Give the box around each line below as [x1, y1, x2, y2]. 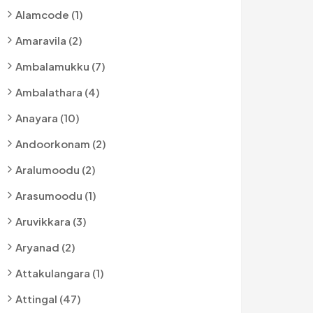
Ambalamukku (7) [15, 59, 105, 73]
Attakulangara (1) [15, 266, 104, 279]
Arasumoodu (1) [15, 189, 96, 202]
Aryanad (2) [15, 240, 75, 254]
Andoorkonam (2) [15, 137, 106, 150]
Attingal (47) [15, 292, 81, 305]
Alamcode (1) [15, 8, 83, 21]
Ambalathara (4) [15, 85, 100, 99]
